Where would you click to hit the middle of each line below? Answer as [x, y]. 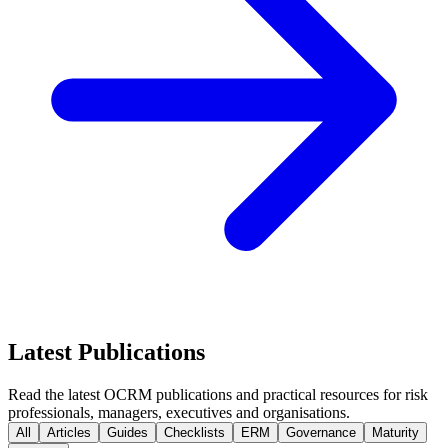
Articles [69, 433]
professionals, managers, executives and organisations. [179, 413]
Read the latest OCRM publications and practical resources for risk [218, 395]
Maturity [395, 433]
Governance [321, 433]
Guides [127, 433]
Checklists [194, 433]
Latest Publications [106, 352]
